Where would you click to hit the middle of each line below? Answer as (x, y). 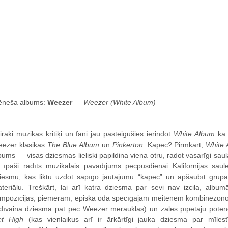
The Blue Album (73, 145)
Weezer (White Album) (120, 102)
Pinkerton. (129, 145)
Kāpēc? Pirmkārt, (175, 145)
